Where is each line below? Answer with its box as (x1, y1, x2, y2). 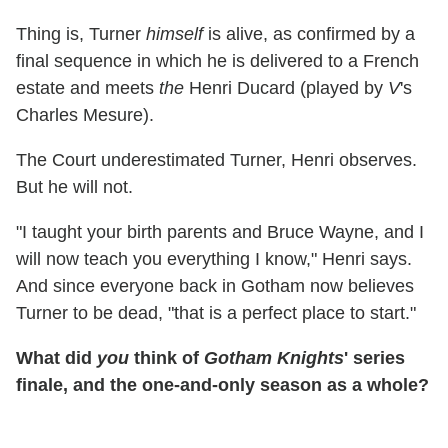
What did (16, 347, 97, 368)
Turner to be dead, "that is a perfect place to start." (16, 302, 416, 323)
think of (129, 347, 204, 368)
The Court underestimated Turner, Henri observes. (16, 149, 417, 170)
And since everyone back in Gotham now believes (16, 275, 414, 296)
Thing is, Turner (16, 23, 146, 44)
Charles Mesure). (16, 104, 154, 125)
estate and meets (16, 77, 159, 98)
